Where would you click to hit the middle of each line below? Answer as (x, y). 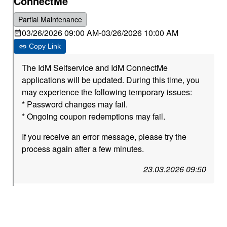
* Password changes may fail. (75, 104)
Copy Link (45, 46)
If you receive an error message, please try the (104, 137)
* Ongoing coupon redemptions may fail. (94, 116)
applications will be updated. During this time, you (111, 80)
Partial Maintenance (50, 19)
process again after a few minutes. (83, 149)
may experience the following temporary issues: (107, 92)
